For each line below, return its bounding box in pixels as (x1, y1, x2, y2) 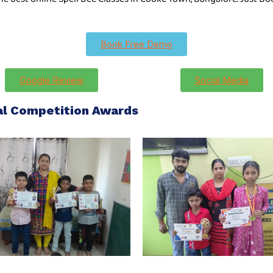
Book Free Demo (101, 38, 172, 50)
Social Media (194, 74, 249, 86)
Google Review (19, 74, 83, 86)
